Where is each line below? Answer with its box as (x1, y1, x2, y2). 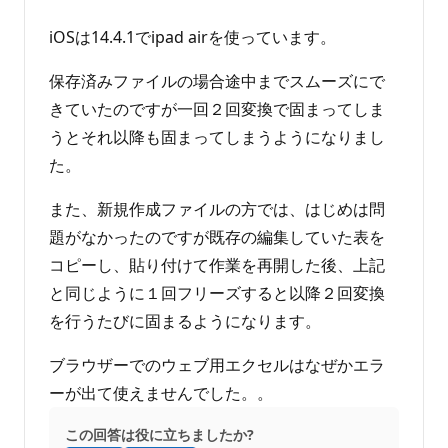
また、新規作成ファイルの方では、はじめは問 (49, 197, 385, 220)
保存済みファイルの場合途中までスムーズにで (49, 69, 385, 92)
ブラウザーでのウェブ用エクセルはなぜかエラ (49, 353, 385, 376)
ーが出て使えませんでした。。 (49, 381, 273, 404)
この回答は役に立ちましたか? (65, 424, 254, 444)
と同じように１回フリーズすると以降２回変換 (49, 281, 385, 304)
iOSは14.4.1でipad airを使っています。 (49, 25, 336, 48)
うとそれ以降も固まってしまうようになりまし (49, 125, 385, 148)
